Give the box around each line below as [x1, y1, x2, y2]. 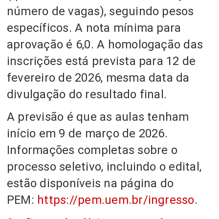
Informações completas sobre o [7, 143, 177, 157]
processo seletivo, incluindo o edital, [7, 159, 202, 174]
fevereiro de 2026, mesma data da [7, 70, 190, 85]
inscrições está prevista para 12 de [7, 54, 196, 68]
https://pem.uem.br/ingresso [34, 193, 195, 207]
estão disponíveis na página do [7, 176, 174, 190]
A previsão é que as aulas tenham [7, 109, 189, 124]
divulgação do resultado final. [7, 87, 167, 101]
